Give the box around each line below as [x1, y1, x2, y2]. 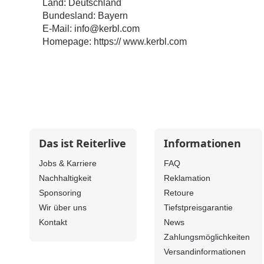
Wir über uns [39, 203, 87, 213]
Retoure [164, 189, 194, 198]
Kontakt [39, 218, 67, 227]
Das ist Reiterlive [39, 136, 126, 151]
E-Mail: [42, 24, 74, 34]
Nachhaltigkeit [39, 174, 91, 183]
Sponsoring [39, 189, 81, 198]
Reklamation [164, 174, 211, 183]
